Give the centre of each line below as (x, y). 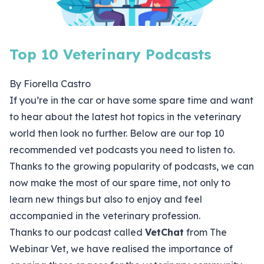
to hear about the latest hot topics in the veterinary (125, 117)
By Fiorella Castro (50, 84)
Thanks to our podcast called (77, 232)
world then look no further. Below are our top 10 (117, 133)
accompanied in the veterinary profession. (105, 216)
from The (207, 232)
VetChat (164, 232)
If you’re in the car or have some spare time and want (131, 100)
